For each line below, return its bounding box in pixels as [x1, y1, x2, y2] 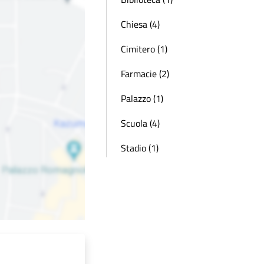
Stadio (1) [121, 141, 159, 155]
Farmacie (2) [121, 67, 169, 81]
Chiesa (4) [121, 17, 160, 31]
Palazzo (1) [121, 91, 163, 105]
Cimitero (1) [121, 42, 167, 56]
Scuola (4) [121, 116, 160, 130]
